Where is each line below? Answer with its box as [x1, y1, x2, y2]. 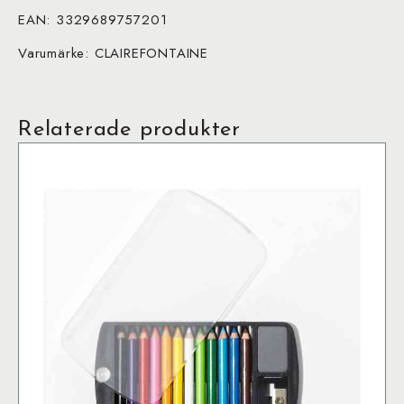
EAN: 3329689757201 [18, 10, 168, 30]
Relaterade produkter [18, 119, 241, 141]
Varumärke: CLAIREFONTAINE [18, 43, 208, 63]
